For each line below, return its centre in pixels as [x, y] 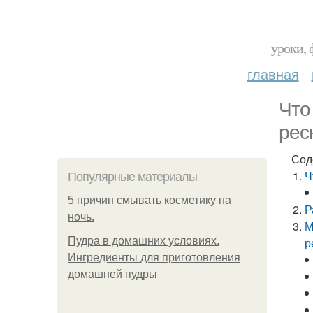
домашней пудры [112, 274]
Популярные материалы [132, 177]
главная [273, 74]
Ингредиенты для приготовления [154, 257]
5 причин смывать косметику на [150, 200]
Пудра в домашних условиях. [144, 241]
